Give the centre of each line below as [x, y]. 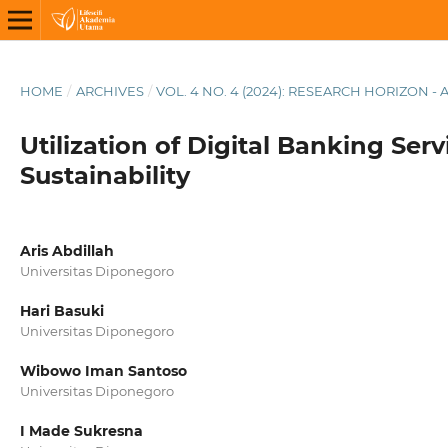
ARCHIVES [109, 90]
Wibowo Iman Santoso [103, 371]
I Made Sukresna [81, 431]
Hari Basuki [61, 311]
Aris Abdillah [66, 250]
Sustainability [104, 175]
